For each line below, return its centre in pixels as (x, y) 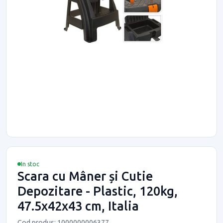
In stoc (30, 164)
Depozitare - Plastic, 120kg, (98, 191)
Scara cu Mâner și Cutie (85, 176)
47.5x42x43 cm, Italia (78, 206)
